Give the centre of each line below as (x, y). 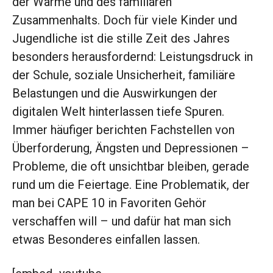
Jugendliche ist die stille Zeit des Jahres (121, 39)
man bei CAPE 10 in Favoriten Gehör (109, 203)
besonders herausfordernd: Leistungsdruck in (133, 57)
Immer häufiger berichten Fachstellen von (123, 130)
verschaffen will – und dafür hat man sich (122, 222)
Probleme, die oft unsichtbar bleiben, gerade (131, 167)
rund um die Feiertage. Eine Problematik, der (131, 185)
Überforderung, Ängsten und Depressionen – (131, 148)
